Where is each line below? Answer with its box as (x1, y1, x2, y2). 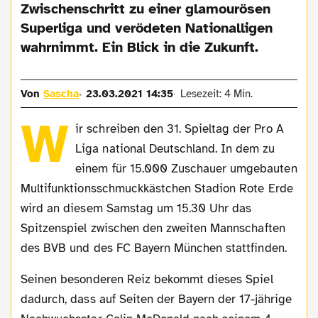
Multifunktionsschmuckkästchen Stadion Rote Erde (21, 180, 293, 196)
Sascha (43, 87, 79, 100)
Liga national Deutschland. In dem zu (75, 141, 275, 156)
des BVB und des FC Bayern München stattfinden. (21, 240, 287, 256)
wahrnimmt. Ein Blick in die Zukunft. (21, 38, 259, 56)
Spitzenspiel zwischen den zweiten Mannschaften (21, 220, 285, 236)
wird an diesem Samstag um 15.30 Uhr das (21, 200, 252, 216)
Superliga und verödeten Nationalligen (21, 18, 273, 37)
